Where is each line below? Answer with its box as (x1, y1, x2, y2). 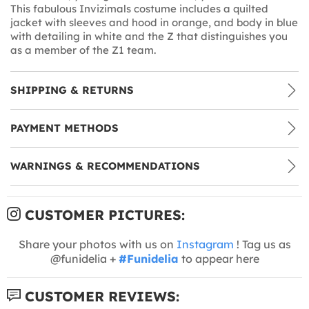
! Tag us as (233, 237, 291, 251)
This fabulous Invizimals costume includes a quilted (10, 1, 268, 15)
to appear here (178, 251, 259, 266)
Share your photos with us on (18, 237, 177, 251)
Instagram (176, 237, 234, 251)
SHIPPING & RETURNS (10, 83, 134, 97)
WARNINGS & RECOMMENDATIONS (10, 159, 200, 172)
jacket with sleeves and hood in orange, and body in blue (10, 15, 298, 29)
